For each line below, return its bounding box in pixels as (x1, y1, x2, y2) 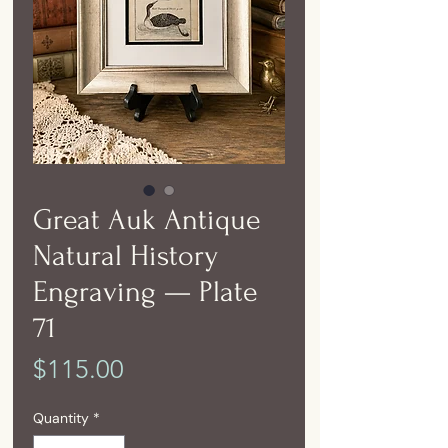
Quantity (33, 409, 89, 427)
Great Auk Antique (33, 203, 261, 236)
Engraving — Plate (33, 275, 258, 308)
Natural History (33, 239, 218, 272)
